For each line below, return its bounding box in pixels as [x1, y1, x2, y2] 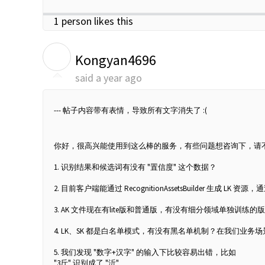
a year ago [96, 70, 142, 85]
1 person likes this [54, 14, 133, 28]
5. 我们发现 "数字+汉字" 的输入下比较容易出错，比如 [54, 247, 238, 257]
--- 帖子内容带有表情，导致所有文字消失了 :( [54, 105, 207, 115]
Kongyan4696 [75, 50, 156, 69]
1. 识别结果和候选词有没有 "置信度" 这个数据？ [54, 161, 216, 172]
